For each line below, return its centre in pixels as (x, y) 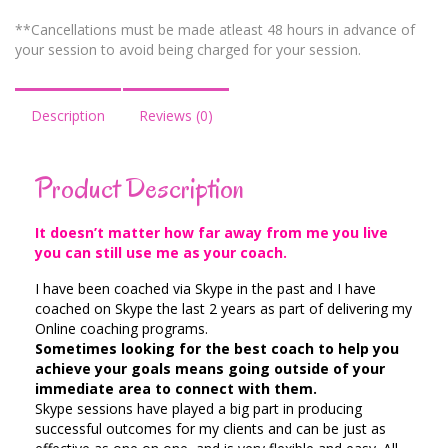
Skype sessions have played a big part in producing (198, 409)
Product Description (139, 189)
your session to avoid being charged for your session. (188, 50)
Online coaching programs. (121, 329)
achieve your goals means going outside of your (210, 369)
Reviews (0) (176, 116)
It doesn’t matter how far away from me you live (211, 233)
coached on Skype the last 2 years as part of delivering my (223, 309)
